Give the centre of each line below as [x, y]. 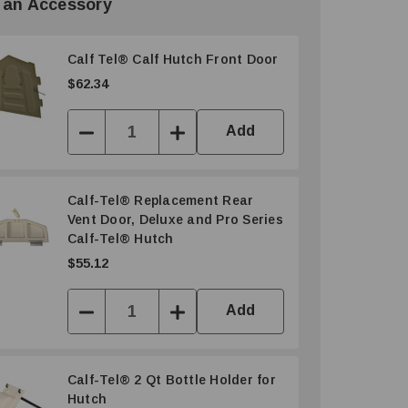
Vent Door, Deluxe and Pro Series [175, 219]
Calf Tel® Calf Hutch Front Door [173, 59]
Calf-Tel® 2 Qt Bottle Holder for [101, 380]
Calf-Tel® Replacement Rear [101, 200]
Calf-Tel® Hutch [154, 239]
